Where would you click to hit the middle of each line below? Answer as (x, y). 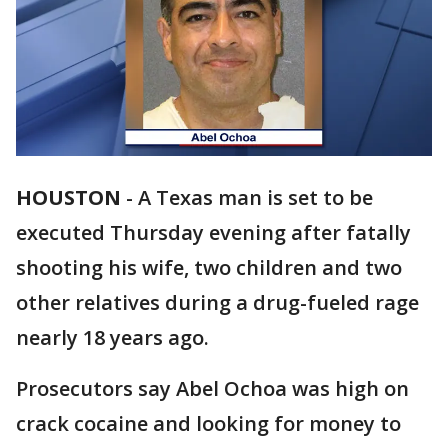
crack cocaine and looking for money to (208, 424)
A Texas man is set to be (255, 198)
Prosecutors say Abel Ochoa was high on (212, 389)
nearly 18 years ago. (112, 338)
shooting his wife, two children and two (209, 268)
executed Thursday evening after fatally (213, 233)
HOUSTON (68, 198)
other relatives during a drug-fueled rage (217, 303)
